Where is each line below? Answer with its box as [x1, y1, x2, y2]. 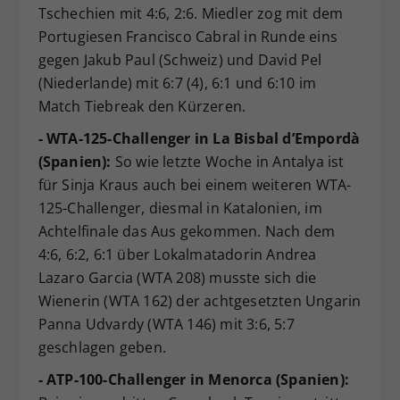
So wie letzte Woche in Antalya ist [111, 151, 345, 171]
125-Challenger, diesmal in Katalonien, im [37, 197, 322, 218]
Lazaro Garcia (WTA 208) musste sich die [37, 267, 317, 287]
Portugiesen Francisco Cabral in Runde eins [37, 26, 337, 46]
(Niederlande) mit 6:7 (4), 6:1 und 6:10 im [37, 72, 316, 93]
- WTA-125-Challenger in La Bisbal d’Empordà [37, 128, 361, 148]
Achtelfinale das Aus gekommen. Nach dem [37, 221, 336, 241]
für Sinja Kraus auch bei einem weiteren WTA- [37, 174, 352, 195]
